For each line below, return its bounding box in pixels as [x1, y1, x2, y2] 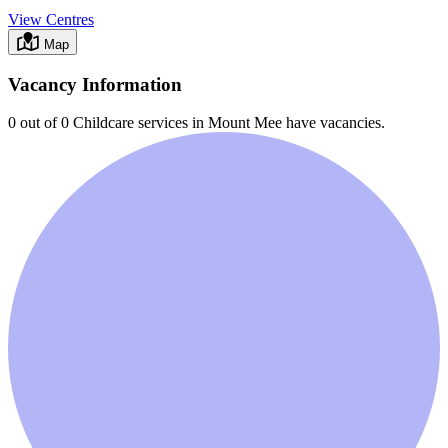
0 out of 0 [8, 114, 69, 132]
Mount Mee [208, 114, 282, 132]
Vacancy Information [8, 73, 182, 95]
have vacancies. [282, 114, 385, 132]
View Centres [8, 11, 94, 29]
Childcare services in [69, 114, 208, 132]
